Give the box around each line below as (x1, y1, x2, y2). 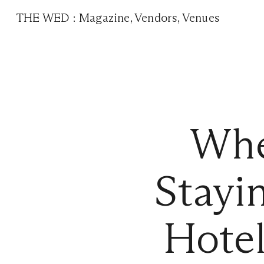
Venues (181, 11, 220, 25)
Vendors (134, 11, 178, 25)
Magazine (79, 11, 130, 25)
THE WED (16, 11, 73, 25)
